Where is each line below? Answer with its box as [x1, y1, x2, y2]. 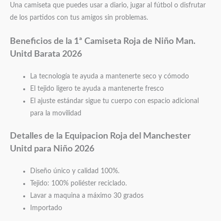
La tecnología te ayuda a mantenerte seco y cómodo [30, 73, 189, 80]
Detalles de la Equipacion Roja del [10, 132, 143, 141]
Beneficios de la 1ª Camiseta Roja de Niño [10, 37, 176, 45]
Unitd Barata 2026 [10, 49, 82, 58]
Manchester [143, 132, 191, 141]
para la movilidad [30, 110, 82, 117]
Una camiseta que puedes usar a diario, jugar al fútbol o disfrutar [10, 2, 206, 9]
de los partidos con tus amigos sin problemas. [10, 14, 148, 21]
